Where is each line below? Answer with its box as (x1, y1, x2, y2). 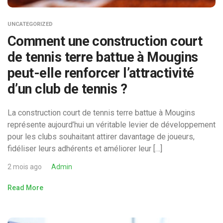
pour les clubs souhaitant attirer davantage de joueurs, (7, 131, 195, 141)
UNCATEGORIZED (7, 20, 53, 27)
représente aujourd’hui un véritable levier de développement (7, 119, 216, 129)
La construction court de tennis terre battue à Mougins (7, 108, 195, 117)
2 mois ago (7, 162, 42, 171)
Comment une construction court (7, 33, 203, 49)
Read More (7, 183, 43, 192)
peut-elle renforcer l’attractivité (7, 65, 194, 81)
